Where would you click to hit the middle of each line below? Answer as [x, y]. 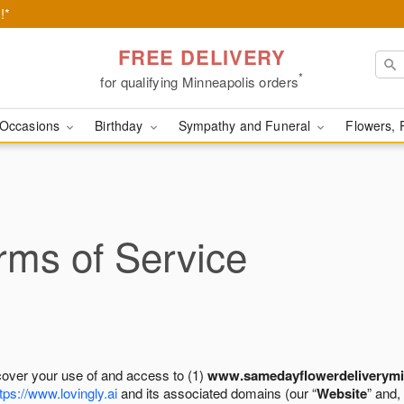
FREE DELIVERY [202, 56]
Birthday [121, 125]
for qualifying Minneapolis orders [200, 81]
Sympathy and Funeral [246, 125]
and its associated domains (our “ [217, 393]
